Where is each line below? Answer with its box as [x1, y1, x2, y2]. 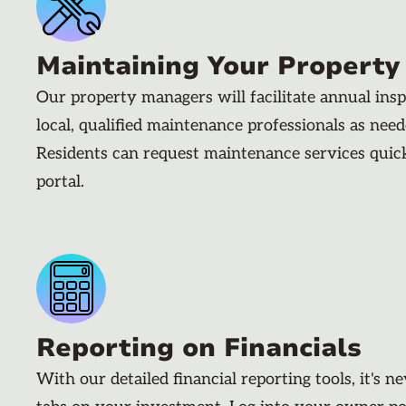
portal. [36, 171, 84, 191]
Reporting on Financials [36, 330, 362, 365]
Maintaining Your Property [36, 48, 400, 83]
